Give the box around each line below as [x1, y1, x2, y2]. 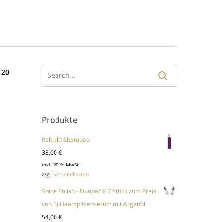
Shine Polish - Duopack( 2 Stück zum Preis [42, 186, 157, 195]
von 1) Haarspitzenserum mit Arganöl [42, 199, 146, 208]
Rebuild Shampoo [42, 135, 90, 144]
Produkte [42, 114, 78, 124]
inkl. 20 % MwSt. [42, 162, 81, 168]
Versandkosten [54, 171, 89, 178]
